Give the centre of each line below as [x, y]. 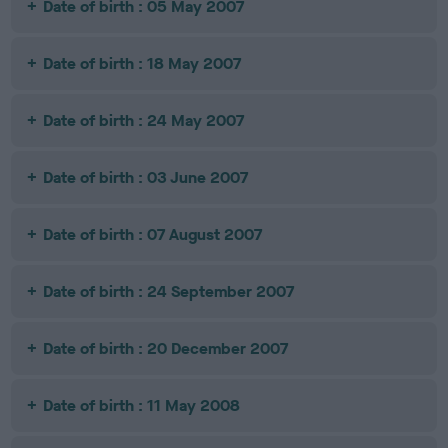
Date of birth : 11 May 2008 [142, 405]
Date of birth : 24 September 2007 [169, 291]
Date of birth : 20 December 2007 [166, 348]
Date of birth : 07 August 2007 [153, 234]
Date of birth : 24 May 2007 [144, 120]
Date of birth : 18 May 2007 [142, 63]
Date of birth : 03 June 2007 [146, 177]
